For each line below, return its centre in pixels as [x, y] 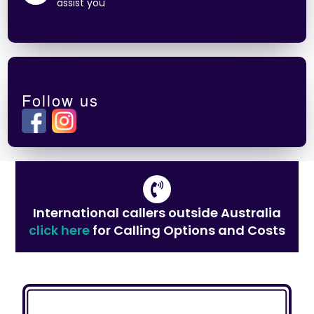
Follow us [61, 100]
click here [61, 230]
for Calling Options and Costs [189, 230]
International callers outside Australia [157, 213]
